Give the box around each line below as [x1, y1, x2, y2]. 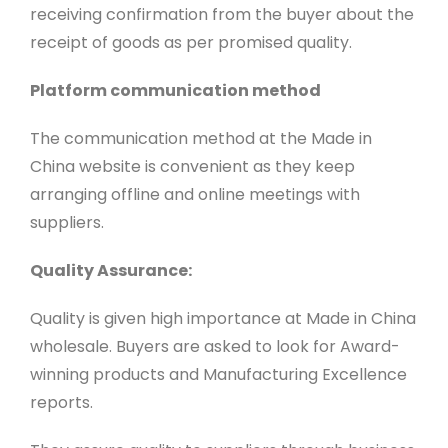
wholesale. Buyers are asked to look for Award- [29, 335, 400, 359]
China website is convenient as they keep [29, 155, 355, 179]
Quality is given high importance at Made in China [29, 307, 416, 331]
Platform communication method [29, 79, 321, 103]
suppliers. [29, 211, 104, 235]
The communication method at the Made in [29, 127, 372, 151]
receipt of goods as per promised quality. [29, 31, 352, 55]
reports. [29, 391, 93, 415]
